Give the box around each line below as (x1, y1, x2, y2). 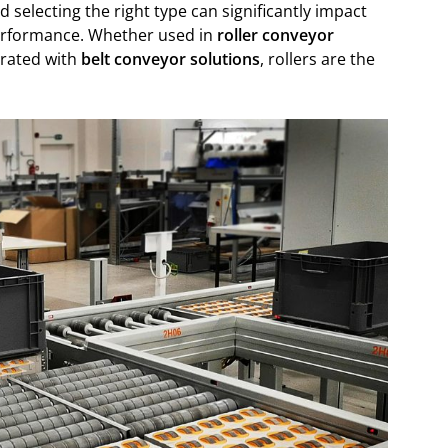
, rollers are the (260, 48, 375, 71)
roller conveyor (217, 24, 334, 47)
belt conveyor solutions (81, 48, 260, 71)
